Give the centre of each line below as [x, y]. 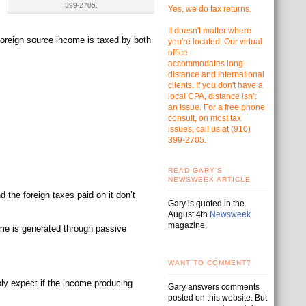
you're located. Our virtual [215, 42]
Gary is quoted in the [206, 204]
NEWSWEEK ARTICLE [209, 179]
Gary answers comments [214, 287]
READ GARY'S [195, 170]
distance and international [216, 74]
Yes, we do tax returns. [210, 9]
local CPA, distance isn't [212, 96]
